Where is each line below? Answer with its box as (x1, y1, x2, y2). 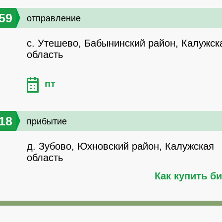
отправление (27, 13, 81, 24)
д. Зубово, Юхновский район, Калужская (27, 141, 214, 152)
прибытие (27, 116, 67, 127)
